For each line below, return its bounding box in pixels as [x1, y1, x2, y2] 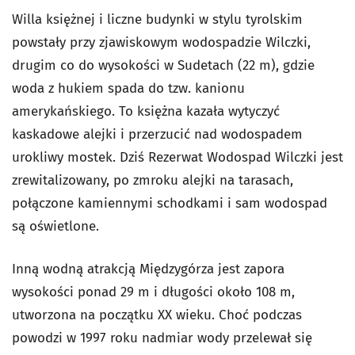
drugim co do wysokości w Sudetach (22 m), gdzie [12, 57, 315, 74]
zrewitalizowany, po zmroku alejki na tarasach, [12, 172, 293, 189]
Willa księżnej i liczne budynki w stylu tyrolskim [12, 11, 303, 29]
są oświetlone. [12, 218, 99, 235]
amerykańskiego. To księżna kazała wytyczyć [12, 103, 280, 120]
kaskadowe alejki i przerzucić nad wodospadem [12, 126, 303, 143]
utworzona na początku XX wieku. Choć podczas [12, 307, 302, 324]
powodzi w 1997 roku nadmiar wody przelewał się [12, 330, 312, 347]
